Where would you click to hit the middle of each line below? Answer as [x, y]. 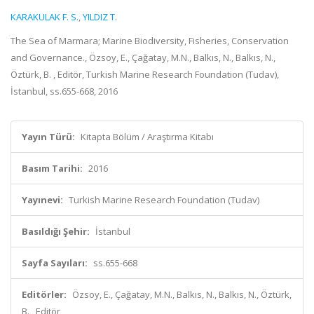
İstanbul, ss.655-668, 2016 [64, 91]
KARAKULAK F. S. [45, 17]
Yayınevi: [42, 200]
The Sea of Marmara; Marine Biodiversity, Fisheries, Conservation [150, 41]
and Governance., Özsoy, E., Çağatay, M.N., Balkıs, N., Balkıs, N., [143, 57]
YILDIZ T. [100, 17]
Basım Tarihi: [52, 168]
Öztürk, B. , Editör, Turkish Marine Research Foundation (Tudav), [145, 74]
